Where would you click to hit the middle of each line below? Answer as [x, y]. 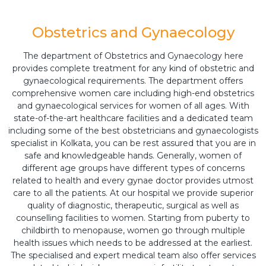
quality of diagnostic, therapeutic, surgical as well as [133, 205]
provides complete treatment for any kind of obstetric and [133, 68]
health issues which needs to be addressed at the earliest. [133, 243]
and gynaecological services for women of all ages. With [133, 106]
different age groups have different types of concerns [133, 168]
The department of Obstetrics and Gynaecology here [133, 56]
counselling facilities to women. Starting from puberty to [133, 218]
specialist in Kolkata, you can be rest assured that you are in [133, 143]
